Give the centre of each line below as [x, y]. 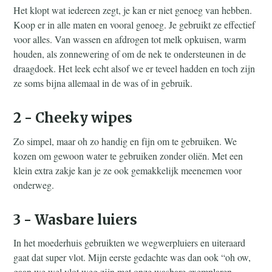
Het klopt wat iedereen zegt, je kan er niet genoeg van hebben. [133, 10]
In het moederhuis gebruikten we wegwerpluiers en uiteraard [130, 243]
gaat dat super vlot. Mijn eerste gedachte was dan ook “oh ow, [132, 257]
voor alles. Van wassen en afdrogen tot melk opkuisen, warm [130, 39]
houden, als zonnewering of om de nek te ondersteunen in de [130, 53]
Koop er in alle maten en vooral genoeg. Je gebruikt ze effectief [134, 24]
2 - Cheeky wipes [73, 118]
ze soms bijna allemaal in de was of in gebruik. [103, 83]
